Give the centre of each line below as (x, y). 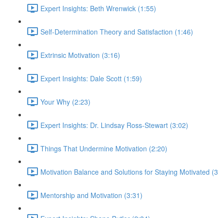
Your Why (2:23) (65, 101)
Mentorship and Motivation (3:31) (91, 195)
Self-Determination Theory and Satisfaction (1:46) (117, 31)
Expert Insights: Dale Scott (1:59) (91, 78)
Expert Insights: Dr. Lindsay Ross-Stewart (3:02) (114, 125)
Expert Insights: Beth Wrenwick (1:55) (98, 8)
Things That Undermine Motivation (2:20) (104, 148)
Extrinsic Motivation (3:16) (80, 55)
